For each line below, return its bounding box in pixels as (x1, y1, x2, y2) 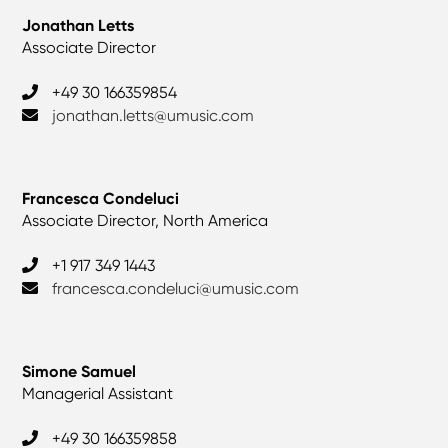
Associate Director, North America (22, 210, 269, 230)
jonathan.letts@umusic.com (52, 105, 255, 125)
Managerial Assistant (22, 383, 174, 403)
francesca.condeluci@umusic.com (52, 278, 300, 298)
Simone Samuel (22, 361, 137, 381)
